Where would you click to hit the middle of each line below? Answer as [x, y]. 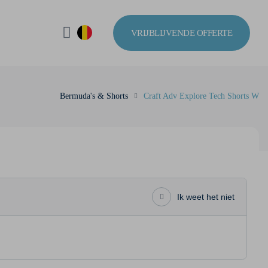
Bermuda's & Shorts [94, 96]
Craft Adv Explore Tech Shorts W [201, 96]
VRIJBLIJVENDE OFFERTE [181, 33]
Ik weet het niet [206, 197]
